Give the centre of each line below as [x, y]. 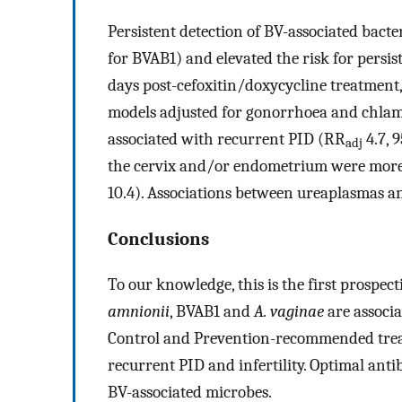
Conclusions [158, 238]
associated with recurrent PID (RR [227, 139]
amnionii [139, 312]
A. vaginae [289, 312]
